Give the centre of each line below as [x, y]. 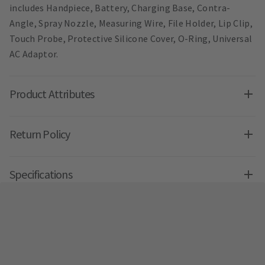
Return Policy [40, 134]
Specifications [41, 174]
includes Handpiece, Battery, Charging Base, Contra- [120, 8]
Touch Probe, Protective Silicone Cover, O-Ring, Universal [131, 39]
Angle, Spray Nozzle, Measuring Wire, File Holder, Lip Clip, [131, 23]
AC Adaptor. [34, 54]
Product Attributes [52, 94]
